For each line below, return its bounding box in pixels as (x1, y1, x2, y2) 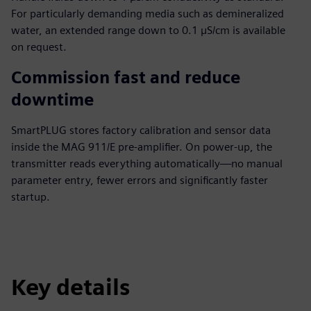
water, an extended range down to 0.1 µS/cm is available (11, 24, 285, 37)
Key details (11, 274, 130, 301)
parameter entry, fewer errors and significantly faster (11, 174, 268, 187)
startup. (11, 190, 50, 203)
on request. (11, 40, 67, 53)
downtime (11, 90, 94, 110)
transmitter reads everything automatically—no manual (11, 157, 283, 170)
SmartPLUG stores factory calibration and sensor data (11, 124, 271, 137)
